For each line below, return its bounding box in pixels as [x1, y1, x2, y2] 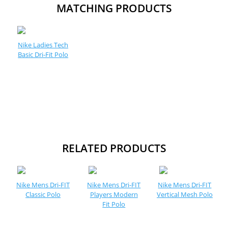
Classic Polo [25, 190, 61, 199]
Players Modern [90, 190, 138, 199]
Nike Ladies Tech [18, 40, 69, 49]
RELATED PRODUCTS [62, 141, 166, 155]
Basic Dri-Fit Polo [18, 50, 69, 59]
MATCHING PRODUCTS [56, 1, 172, 15]
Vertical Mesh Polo [156, 190, 213, 199]
